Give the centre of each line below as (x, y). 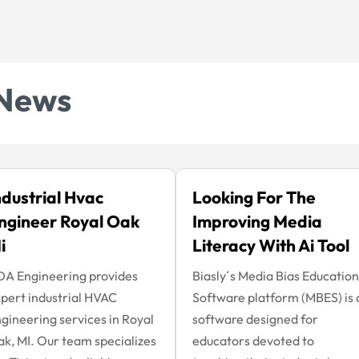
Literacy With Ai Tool (270, 245)
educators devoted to (253, 340)
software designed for (255, 319)
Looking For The (254, 197)
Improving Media (257, 221)
